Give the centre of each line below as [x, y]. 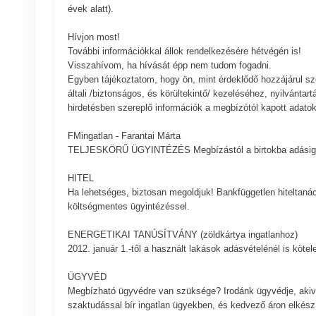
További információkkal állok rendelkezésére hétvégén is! [184, 51]
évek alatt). [90, 9]
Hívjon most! [93, 37]
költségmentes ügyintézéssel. [128, 207]
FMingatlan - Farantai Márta [124, 136]
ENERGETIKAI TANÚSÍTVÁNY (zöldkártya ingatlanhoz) [182, 235]
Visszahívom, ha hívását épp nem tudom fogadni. [169, 66]
